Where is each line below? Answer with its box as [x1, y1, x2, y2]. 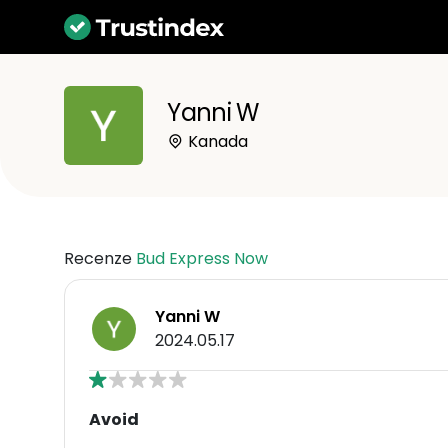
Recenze [64, 246, 136, 270]
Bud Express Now [136, 246, 268, 270]
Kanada [184, 129, 249, 153]
